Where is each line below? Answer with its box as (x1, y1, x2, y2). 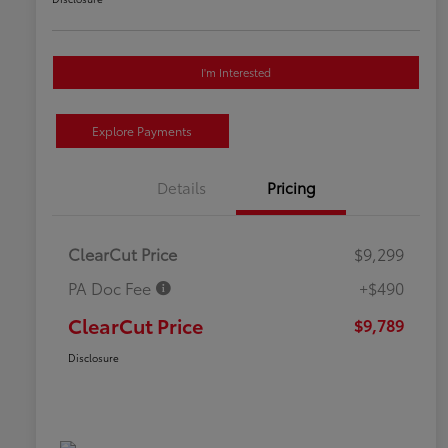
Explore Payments (92, 122, 193, 140)
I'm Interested (201, 64, 271, 81)
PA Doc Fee (68, 276, 155, 300)
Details (156, 176, 206, 199)
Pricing (266, 176, 316, 199)
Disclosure (68, 350, 119, 366)
